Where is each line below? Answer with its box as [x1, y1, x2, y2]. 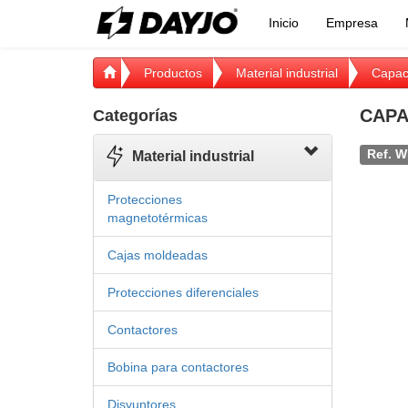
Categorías [93, 107, 178, 125]
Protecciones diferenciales [107, 285, 259, 300]
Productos [144, 66, 202, 80]
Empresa [326, 15, 378, 30]
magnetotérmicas [107, 210, 208, 225]
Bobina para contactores [107, 360, 249, 374]
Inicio [269, 15, 299, 30]
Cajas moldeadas [107, 248, 208, 262]
